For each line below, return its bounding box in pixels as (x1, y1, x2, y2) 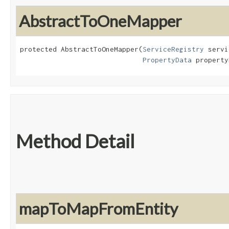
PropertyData (143, 56, 192, 64)
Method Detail (16, 130, 134, 153)
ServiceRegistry (143, 45, 204, 54)
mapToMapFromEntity (19, 199, 178, 219)
